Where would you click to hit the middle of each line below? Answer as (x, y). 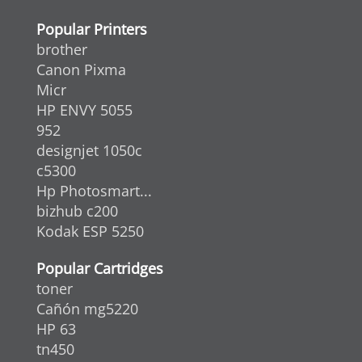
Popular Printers (92, 29)
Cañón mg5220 (87, 309)
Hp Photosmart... (94, 191)
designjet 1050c (89, 151)
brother (62, 50)
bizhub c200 (77, 211)
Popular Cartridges (100, 269)
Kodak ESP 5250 (90, 232)
